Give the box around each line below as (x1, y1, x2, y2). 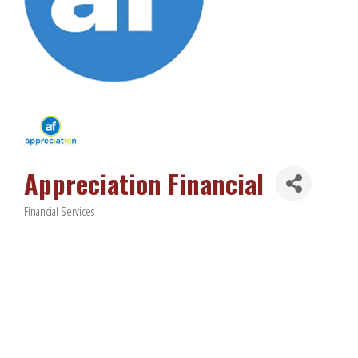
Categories (23, 213, 73, 226)
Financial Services (24, 202, 94, 219)
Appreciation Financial (24, 164, 264, 202)
